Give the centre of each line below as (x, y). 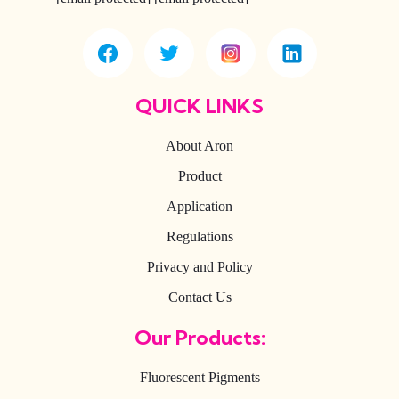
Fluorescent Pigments (199, 377)
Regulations (199, 236)
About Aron (199, 145)
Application (199, 206)
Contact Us (199, 297)
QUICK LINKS (199, 106)
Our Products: (199, 337)
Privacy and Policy (199, 266)
